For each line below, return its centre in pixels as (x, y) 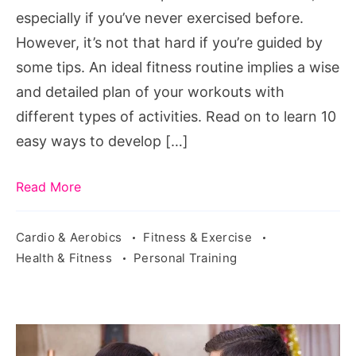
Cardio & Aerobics (71, 237)
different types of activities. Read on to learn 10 (176, 116)
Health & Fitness (66, 257)
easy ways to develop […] (102, 141)
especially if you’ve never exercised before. (160, 17)
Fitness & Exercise (199, 237)
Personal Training (186, 257)
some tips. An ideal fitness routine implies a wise (178, 67)
